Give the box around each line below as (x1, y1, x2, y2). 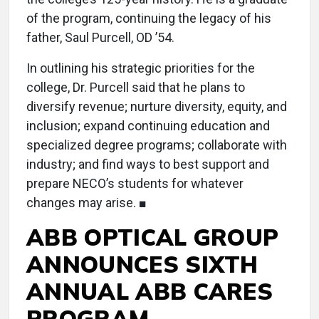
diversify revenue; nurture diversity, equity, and (26, 99, 287, 114)
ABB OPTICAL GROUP (26, 223, 279, 251)
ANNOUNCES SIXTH (26, 250, 258, 278)
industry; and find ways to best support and (26, 157, 269, 172)
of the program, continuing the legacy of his (26, 11, 271, 26)
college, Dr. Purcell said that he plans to (26, 80, 245, 95)
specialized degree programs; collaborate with (26, 137, 287, 152)
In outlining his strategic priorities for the (26, 61, 255, 75)
